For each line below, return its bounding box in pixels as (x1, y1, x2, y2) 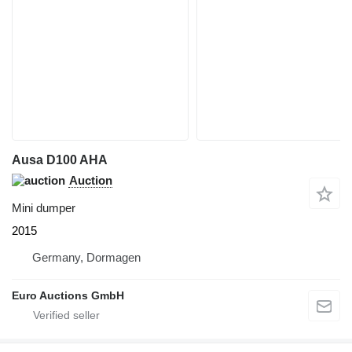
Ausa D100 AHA (12, 152, 108, 167)
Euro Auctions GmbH (12, 288, 124, 302)
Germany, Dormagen (32, 250, 141, 264)
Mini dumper (12, 200, 75, 214)
